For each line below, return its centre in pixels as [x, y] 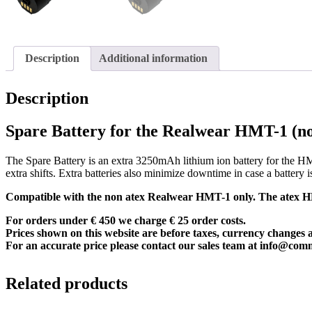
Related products [67, 283]
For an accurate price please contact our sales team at [133, 245]
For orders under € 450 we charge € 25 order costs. [126, 220]
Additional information [153, 58]
